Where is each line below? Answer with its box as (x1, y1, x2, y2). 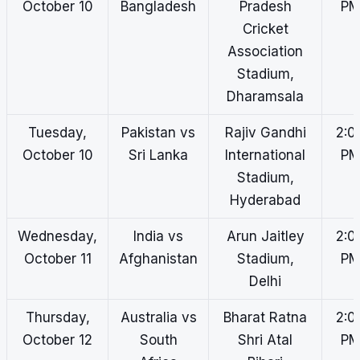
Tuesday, (28, 125, 87, 141)
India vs (133, 228, 183, 245)
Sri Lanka (129, 147, 188, 164)
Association (227, 43, 303, 60)
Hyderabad (230, 192, 301, 209)
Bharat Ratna (223, 309, 307, 326)
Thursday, (25, 309, 90, 326)
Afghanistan (119, 251, 198, 268)
